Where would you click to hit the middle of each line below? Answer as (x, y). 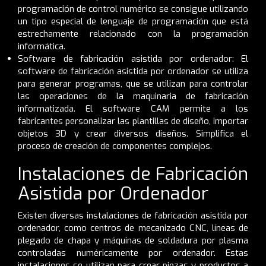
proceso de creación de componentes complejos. (116, 146)
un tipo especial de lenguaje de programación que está (133, 21)
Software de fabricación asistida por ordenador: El (133, 58)
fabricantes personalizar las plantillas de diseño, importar (133, 121)
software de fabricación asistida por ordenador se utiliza (133, 71)
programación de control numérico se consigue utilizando (133, 9)
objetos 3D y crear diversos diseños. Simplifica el (133, 133)
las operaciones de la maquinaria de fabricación (133, 96)
